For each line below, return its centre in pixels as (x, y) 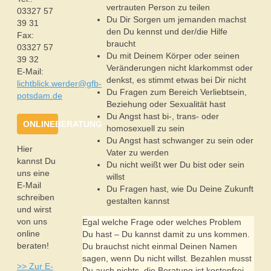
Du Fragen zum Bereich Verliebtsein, (177, 92)
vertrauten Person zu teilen (158, 8)
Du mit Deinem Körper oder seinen (173, 56)
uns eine (33, 173)
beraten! (33, 245)
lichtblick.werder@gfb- (59, 83)
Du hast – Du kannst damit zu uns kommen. (166, 234)
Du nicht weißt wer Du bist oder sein (175, 165)
